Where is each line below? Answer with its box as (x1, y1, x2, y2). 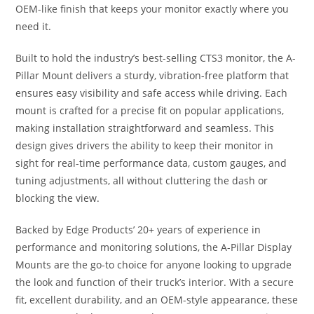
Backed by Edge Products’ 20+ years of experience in (15, 222, 261, 236)
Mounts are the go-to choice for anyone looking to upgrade (15, 257, 292, 271)
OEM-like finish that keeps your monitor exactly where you (15, 1, 289, 15)
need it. (15, 19, 52, 33)
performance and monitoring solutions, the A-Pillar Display (15, 240, 292, 254)
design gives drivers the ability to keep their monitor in (15, 138, 274, 152)
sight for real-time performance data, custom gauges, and (15, 156, 287, 170)
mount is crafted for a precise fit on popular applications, (15, 103, 285, 117)
